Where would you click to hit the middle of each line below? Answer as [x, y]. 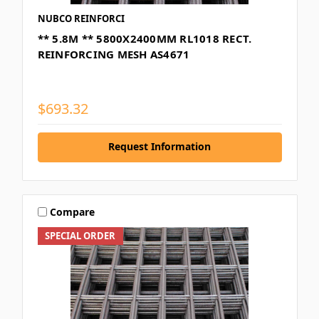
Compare [73, 211]
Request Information [159, 146]
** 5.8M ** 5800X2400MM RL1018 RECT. [145, 39]
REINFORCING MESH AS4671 [114, 54]
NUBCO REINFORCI [81, 19]
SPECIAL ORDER [80, 235]
